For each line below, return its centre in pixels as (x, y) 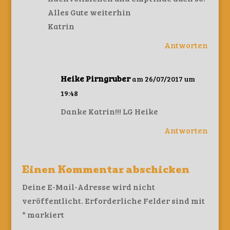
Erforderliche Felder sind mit (145, 200)
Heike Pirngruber (95, 78)
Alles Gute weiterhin (89, 12)
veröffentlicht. (52, 200)
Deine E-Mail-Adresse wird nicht (88, 187)
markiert (45, 214)
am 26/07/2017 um (163, 79)
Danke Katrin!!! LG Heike (109, 111)
